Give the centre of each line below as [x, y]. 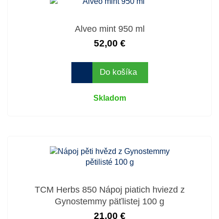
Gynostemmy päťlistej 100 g [109, 201]
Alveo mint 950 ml [109, 29]
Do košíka [118, 72]
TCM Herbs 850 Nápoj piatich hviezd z [109, 189]
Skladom [109, 98]
